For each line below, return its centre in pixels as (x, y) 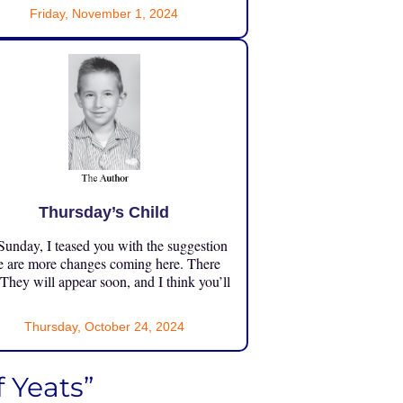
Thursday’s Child (104, 212)
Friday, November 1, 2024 (104, 13)
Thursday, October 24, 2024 (104, 326)
